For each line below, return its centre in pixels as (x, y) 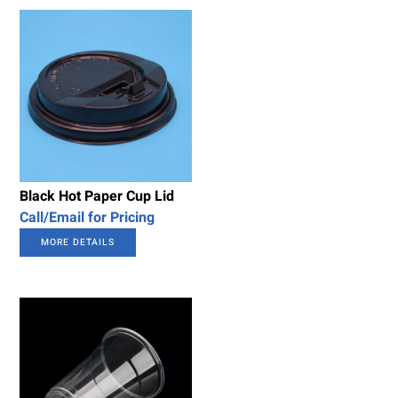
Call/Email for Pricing (88, 218)
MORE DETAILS (78, 243)
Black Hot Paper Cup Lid (97, 197)
